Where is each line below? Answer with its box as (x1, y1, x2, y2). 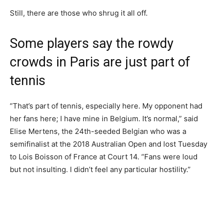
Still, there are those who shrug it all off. (10, 8, 148, 18)
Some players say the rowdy (10, 36, 174, 51)
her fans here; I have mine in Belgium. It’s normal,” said (10, 114, 198, 123)
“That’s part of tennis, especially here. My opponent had (10, 101, 202, 110)
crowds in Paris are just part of (10, 54, 190, 70)
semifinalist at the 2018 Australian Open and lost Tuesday (10, 139, 207, 149)
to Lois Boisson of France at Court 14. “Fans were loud (10, 152, 197, 161)
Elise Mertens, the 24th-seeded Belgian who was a (10, 127, 186, 136)
